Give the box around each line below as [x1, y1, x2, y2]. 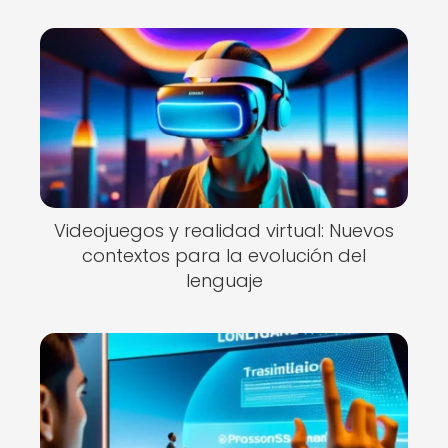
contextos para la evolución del [82, 243, 366, 268]
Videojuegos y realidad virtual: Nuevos [54, 218, 394, 243]
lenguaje [185, 268, 263, 293]
